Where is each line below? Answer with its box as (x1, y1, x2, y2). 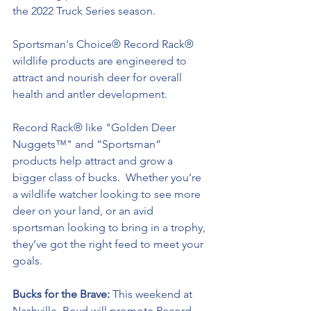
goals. (12, 254, 42, 267)
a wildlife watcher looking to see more (12, 187, 203, 201)
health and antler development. (12, 87, 167, 101)
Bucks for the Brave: (12, 287, 112, 301)
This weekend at (112, 287, 195, 301)
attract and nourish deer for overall (12, 71, 185, 84)
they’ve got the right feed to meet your (12, 237, 206, 251)
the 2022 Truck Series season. (12, 4, 155, 17)
